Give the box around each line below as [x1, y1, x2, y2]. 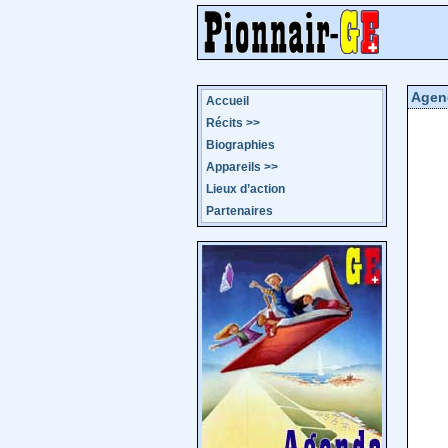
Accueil [205, 94, 249, 108]
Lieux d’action [205, 182, 285, 196]
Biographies [205, 138, 275, 152]
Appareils [205, 160, 261, 174]
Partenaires [205, 204, 273, 218]
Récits [205, 116, 243, 130]
